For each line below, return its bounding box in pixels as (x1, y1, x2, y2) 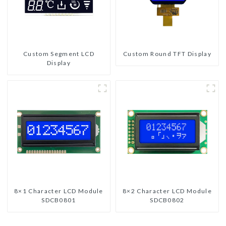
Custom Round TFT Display (123, 50, 211, 58)
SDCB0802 (150, 196, 185, 204)
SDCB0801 (41, 196, 76, 204)
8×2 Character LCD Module (123, 187, 212, 195)
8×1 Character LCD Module (14, 187, 103, 195)
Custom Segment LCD (23, 50, 94, 58)
